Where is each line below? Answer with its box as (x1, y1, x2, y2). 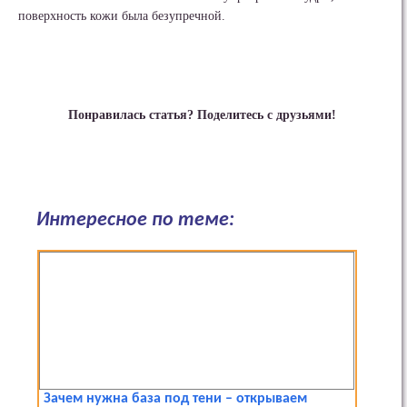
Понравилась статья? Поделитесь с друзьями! (67, 107, 336, 123)
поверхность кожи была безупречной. (18, 8, 225, 24)
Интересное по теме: (36, 210, 234, 230)
